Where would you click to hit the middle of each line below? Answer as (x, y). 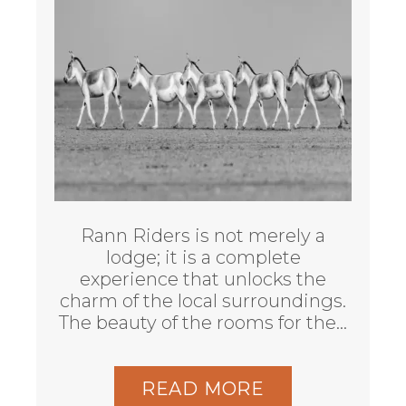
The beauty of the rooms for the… (203, 323)
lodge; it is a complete (203, 257)
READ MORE (203, 389)
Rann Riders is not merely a (203, 236)
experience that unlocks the (203, 279)
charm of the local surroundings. (203, 301)
